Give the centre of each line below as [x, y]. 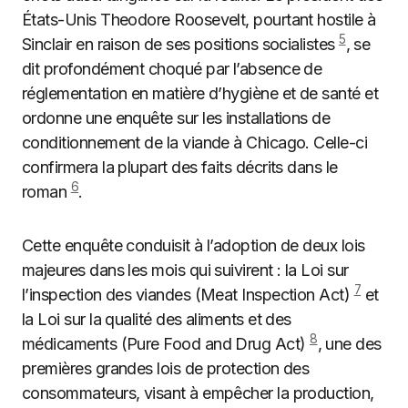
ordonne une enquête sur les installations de [176, 118]
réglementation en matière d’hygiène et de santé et [200, 93]
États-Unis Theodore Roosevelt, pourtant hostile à [199, 20]
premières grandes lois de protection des [166, 368]
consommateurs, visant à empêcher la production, [198, 393]
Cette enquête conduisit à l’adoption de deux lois [194, 245]
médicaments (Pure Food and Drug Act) [166, 344]
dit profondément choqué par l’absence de [172, 69]
